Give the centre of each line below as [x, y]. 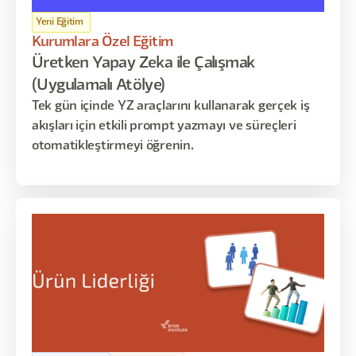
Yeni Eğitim [60, 22]
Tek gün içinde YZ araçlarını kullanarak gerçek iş [171, 106]
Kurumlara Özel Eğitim [103, 42]
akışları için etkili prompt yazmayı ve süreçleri [164, 126]
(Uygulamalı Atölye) [99, 86]
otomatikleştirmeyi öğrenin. [113, 146]
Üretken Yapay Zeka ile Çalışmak [143, 64]
